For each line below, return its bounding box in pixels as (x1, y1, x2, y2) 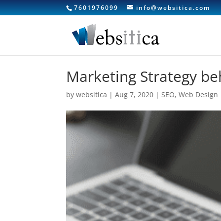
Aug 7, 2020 (115, 90, 154, 99)
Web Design (179, 90, 219, 99)
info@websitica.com (136, 3, 211, 12)
